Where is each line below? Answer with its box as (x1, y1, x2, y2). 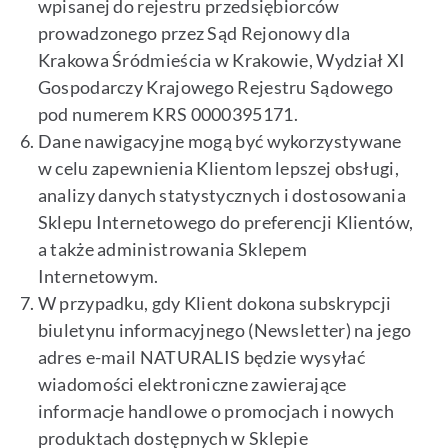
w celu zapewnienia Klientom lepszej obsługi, (37, 157, 399, 180)
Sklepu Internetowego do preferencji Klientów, (37, 211, 414, 234)
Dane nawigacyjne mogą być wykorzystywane (37, 130, 402, 153)
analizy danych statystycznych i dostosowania (37, 184, 406, 207)
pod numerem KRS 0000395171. (37, 103, 298, 126)
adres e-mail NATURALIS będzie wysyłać (37, 346, 365, 369)
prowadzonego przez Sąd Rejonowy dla (37, 22, 351, 45)
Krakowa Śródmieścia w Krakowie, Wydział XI (37, 49, 406, 72)
